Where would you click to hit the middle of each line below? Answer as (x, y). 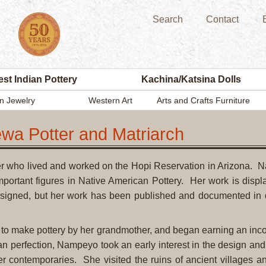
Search (167, 19)
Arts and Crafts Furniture (203, 100)
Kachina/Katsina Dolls (191, 79)
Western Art (110, 100)
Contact (223, 19)
